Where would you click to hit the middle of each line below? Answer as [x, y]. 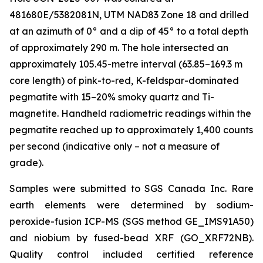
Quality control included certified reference [131, 254]
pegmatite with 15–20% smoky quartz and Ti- [112, 97]
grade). [26, 163]
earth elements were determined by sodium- [131, 205]
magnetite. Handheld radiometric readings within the [130, 113]
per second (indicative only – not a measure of [114, 146]
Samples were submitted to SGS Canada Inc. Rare [131, 188]
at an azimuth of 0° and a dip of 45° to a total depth [129, 31]
